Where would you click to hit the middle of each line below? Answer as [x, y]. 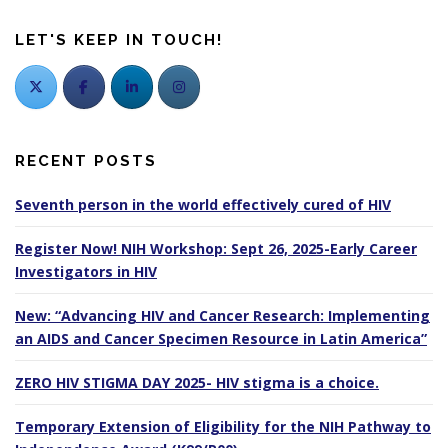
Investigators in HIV [86, 271]
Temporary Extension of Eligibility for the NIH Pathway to [223, 426]
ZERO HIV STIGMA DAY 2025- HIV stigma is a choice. [197, 382]
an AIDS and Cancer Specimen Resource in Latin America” [221, 338]
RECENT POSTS [86, 160]
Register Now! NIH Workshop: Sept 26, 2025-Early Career [216, 248]
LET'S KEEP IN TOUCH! [119, 40]
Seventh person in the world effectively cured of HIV [203, 204]
